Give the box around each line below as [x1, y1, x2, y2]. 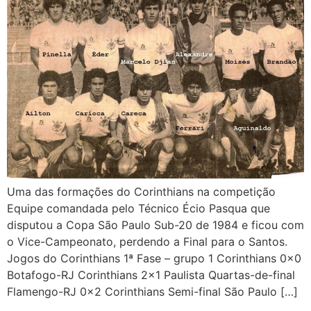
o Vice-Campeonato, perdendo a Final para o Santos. [7, 234, 287, 249]
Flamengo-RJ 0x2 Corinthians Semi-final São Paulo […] [7, 284, 298, 299]
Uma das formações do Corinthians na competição [7, 184, 283, 199]
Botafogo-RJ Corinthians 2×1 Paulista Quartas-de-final [7, 267, 295, 282]
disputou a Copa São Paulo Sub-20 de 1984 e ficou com [7, 217, 304, 232]
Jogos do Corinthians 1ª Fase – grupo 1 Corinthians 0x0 [7, 251, 301, 265]
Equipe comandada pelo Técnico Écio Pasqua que [7, 201, 270, 215]
